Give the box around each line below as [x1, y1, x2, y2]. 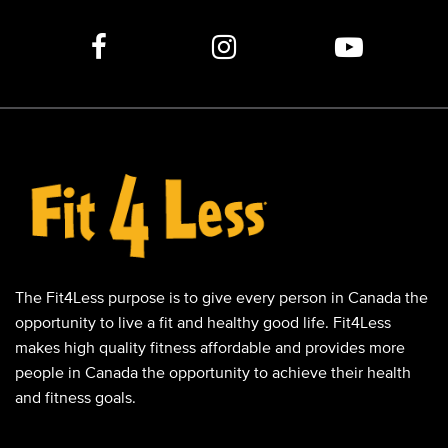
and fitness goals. [15, 388, 136, 407]
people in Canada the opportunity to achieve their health [15, 363, 411, 382]
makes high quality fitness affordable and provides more [15, 338, 405, 357]
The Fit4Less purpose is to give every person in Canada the [15, 288, 428, 307]
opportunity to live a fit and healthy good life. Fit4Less [15, 313, 391, 332]
